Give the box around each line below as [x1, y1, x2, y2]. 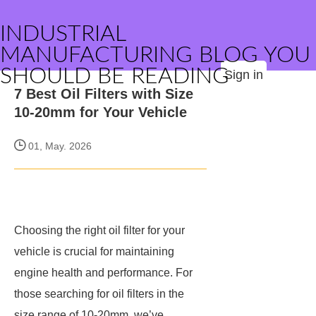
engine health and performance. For [14, 267, 193, 279]
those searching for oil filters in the [14, 288, 184, 300]
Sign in [224, 68, 263, 82]
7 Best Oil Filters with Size [14, 86, 193, 102]
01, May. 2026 [25, 140, 92, 152]
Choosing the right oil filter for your [14, 224, 185, 236]
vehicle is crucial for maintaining [14, 245, 174, 257]
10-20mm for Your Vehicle [14, 104, 187, 120]
